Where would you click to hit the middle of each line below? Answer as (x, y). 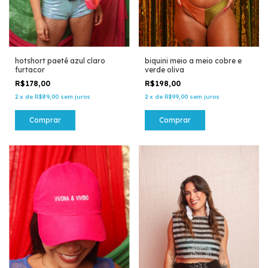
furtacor (30, 69)
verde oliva (164, 69)
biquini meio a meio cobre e (193, 60)
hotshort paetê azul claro (60, 60)
